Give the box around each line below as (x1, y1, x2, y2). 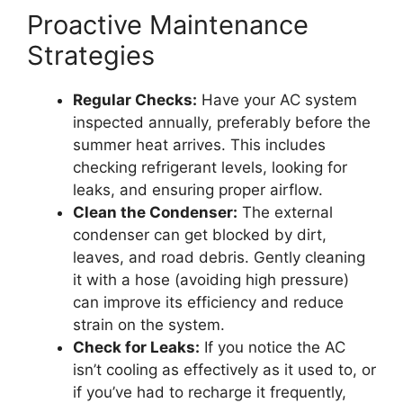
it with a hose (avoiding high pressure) (73, 270, 349, 289)
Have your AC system (197, 90, 357, 109)
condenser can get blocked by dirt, (73, 225, 327, 244)
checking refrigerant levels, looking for (73, 157, 347, 176)
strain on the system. (73, 315, 225, 334)
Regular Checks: (73, 90, 197, 109)
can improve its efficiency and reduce (73, 292, 344, 311)
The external (237, 202, 333, 221)
